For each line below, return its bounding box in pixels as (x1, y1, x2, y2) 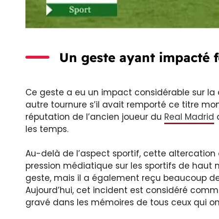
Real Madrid (164, 110, 214, 123)
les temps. (25, 123, 68, 135)
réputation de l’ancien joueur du (25, 110, 164, 123)
